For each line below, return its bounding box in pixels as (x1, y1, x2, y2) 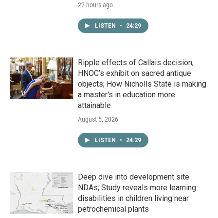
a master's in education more (78, 90, 175, 100)
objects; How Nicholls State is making (78, 79, 206, 89)
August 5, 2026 (78, 115, 118, 124)
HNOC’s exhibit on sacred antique (78, 69, 191, 78)
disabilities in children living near (78, 194, 189, 203)
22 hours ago (78, 1, 113, 9)
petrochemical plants (78, 204, 149, 214)
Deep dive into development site (78, 172, 189, 182)
